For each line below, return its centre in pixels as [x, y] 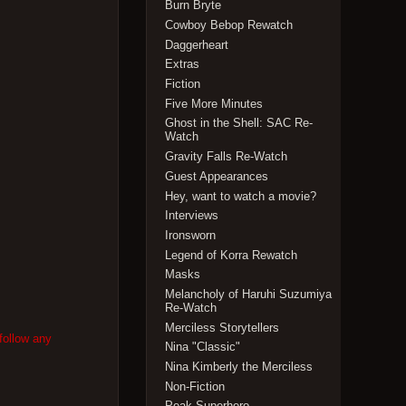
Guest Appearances [217, 176]
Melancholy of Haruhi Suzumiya [249, 294]
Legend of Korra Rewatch [232, 255]
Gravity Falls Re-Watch [227, 157]
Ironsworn [191, 235]
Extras [183, 64]
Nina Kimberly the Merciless [239, 367]
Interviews [192, 216]
